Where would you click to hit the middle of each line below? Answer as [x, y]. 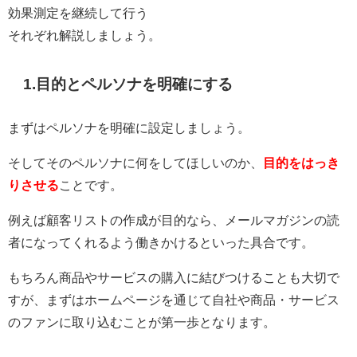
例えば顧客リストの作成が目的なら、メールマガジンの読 [174, 220]
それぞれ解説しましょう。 [84, 35]
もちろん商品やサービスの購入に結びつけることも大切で [174, 277]
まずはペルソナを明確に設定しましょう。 [129, 127]
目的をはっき [301, 162]
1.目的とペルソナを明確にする [128, 84]
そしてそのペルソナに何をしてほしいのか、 [135, 162]
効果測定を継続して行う [78, 12]
